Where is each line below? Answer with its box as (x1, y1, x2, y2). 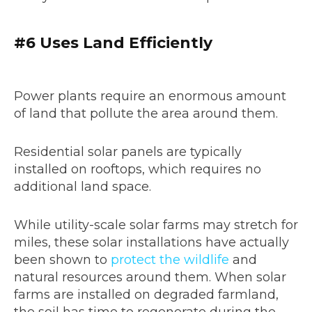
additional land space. (14, 179, 151, 195)
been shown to (14, 252, 111, 268)
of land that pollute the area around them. (14, 106, 278, 122)
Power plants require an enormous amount (14, 88, 286, 104)
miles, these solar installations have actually (14, 235, 289, 251)
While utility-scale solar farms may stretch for (14, 217, 298, 233)
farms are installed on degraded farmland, (14, 287, 279, 303)
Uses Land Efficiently (40, 33, 212, 53)
